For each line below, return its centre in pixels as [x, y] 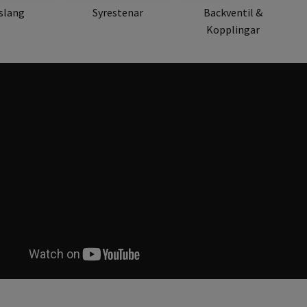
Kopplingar [233, 30]
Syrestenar [118, 13]
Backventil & [233, 13]
